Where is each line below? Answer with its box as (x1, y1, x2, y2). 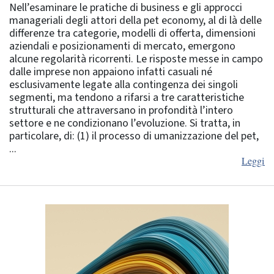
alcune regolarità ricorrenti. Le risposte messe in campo (9, 51, 263, 67)
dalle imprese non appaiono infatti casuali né (9, 64, 212, 80)
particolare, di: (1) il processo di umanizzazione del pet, (9, 128, 259, 144)
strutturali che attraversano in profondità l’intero (9, 102, 233, 118)
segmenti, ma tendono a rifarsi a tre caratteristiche (9, 89, 244, 105)
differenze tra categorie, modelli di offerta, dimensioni (9, 25, 256, 41)
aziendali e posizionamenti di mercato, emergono (9, 38, 235, 54)
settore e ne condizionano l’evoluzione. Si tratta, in (9, 115, 240, 131)
